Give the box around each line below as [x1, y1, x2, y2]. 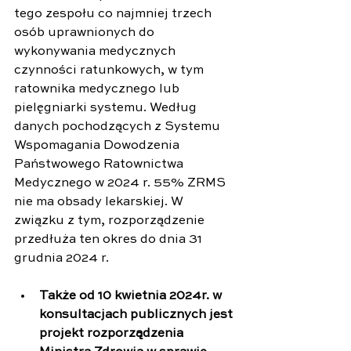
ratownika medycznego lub [14, 82, 183, 96]
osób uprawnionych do [14, 26, 157, 39]
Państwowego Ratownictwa [14, 157, 186, 171]
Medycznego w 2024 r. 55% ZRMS [14, 176, 229, 190]
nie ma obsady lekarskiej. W [14, 195, 186, 208]
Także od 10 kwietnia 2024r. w [39, 289, 225, 302]
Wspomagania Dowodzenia [14, 139, 183, 152]
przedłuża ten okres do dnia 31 [14, 233, 205, 246]
